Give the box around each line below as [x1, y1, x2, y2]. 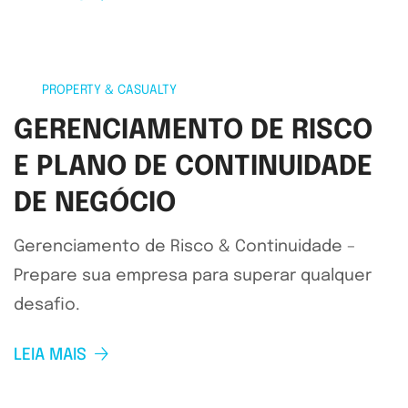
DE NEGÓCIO [14, 189, 176, 219]
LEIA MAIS [14, 347, 87, 364]
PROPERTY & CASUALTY [42, 84, 177, 97]
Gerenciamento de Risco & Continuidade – [14, 239, 355, 256]
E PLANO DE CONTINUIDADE [14, 153, 372, 182]
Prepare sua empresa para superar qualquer [14, 268, 372, 285]
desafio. [14, 297, 80, 314]
